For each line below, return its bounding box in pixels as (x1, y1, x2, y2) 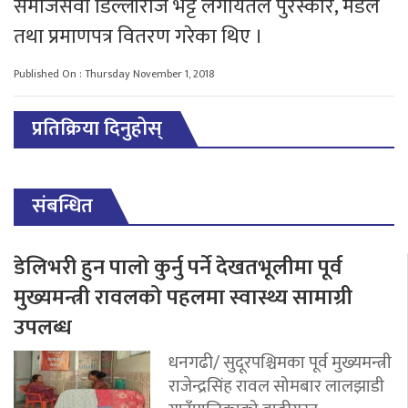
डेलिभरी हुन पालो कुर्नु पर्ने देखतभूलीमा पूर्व (14, 249, 342, 286)
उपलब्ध (14, 309, 72, 346)
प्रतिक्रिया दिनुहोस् (32, 111, 162, 146)
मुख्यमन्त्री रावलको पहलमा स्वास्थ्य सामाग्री (14, 279, 352, 316)
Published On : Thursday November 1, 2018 (14, 64, 215, 83)
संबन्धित (32, 189, 93, 223)
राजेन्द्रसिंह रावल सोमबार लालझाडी (168, 371, 384, 401)
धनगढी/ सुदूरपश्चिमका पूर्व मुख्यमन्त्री (168, 347, 392, 377)
